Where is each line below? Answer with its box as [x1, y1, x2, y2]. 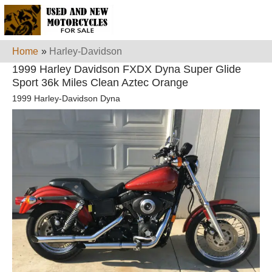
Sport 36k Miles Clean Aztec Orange [12, 76, 188, 89]
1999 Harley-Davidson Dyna [12, 93, 120, 104]
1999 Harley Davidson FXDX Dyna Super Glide [12, 63, 241, 75]
